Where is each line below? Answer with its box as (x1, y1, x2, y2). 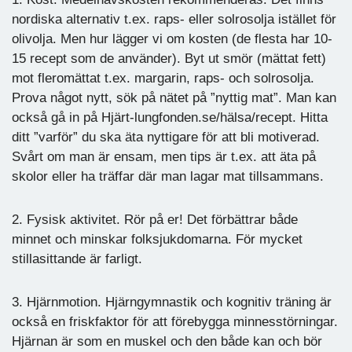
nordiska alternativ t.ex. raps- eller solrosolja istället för (12, 11, 336, 27)
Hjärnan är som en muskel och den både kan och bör (12, 333, 322, 349)
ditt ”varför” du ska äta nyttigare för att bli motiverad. (12, 129, 320, 145)
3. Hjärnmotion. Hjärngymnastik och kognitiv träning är (12, 294, 332, 310)
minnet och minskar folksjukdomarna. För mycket (12, 231, 302, 247)
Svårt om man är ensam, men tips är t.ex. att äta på (12, 148, 316, 164)
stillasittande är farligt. (12, 251, 142, 266)
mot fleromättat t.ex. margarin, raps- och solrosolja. (12, 70, 314, 86)
